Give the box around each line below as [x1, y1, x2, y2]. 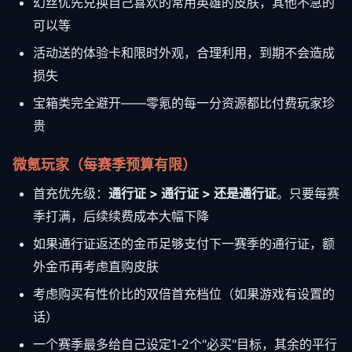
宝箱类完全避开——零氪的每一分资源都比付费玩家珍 [33, 95, 335, 111]
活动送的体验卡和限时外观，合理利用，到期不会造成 [33, 45, 335, 60]
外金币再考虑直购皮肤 [33, 258, 159, 274]
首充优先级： [33, 185, 108, 201]
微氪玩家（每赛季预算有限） [13, 156, 196, 173]
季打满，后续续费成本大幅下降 [33, 208, 209, 224]
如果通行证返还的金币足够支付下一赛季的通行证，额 [33, 236, 335, 251]
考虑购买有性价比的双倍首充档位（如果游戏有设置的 [33, 286, 335, 302]
